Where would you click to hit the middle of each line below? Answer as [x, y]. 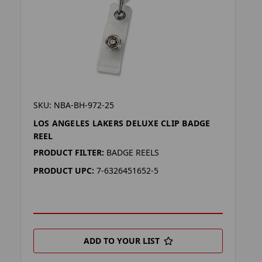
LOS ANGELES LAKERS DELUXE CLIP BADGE [122, 123]
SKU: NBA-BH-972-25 [73, 105]
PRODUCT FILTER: [68, 152]
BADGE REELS [132, 152]
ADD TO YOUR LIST [121, 240]
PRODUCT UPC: [63, 170]
